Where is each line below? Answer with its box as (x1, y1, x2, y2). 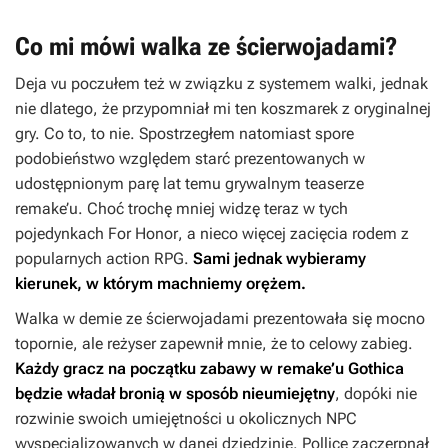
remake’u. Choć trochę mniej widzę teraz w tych (15, 198, 348, 218)
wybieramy (286, 248, 366, 268)
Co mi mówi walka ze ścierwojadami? (15, 31, 398, 61)
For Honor (108, 223, 178, 243)
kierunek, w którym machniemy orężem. (15, 273, 306, 293)
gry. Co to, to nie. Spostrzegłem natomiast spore (15, 123, 354, 143)
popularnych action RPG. (15, 248, 193, 268)
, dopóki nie (335, 383, 417, 403)
